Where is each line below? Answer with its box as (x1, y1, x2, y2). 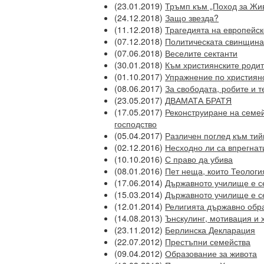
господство (114, 118, 157, 130)
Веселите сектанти (165, 47, 238, 59)
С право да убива (165, 153, 233, 165)
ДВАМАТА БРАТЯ (165, 94, 232, 106)
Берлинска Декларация (165, 224, 256, 236)
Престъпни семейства (165, 236, 251, 247)
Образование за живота (165, 247, 258, 259)
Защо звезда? (165, 12, 219, 24)
